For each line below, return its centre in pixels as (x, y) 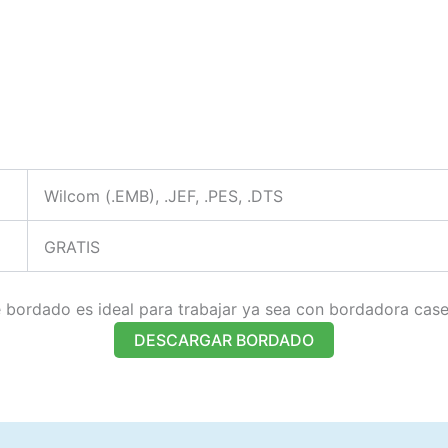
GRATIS (72, 247)
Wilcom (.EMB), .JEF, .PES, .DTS (163, 196)
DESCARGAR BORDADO (224, 340)
